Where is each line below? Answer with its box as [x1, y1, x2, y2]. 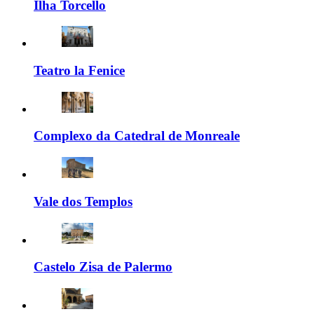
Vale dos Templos [34, 193, 132, 209]
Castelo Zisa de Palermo [34, 259, 172, 275]
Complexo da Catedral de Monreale [34, 128, 240, 144]
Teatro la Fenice [34, 63, 125, 78]
